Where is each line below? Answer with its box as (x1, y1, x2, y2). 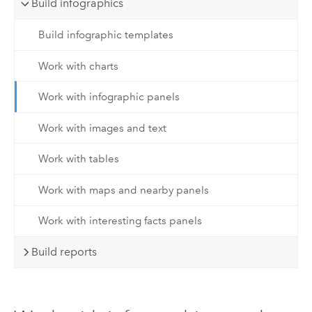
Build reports (31, 244, 97, 258)
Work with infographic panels (38, 91, 180, 104)
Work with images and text (38, 121, 166, 134)
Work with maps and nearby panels (38, 183, 209, 196)
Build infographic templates (38, 28, 173, 41)
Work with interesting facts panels (38, 214, 202, 228)
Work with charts (38, 59, 118, 72)
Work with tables (38, 153, 119, 166)
